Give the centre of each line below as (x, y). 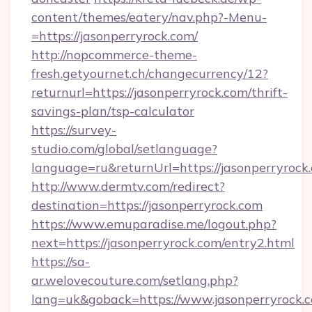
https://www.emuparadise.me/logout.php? (154, 224)
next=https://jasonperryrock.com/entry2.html (163, 243)
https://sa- (61, 262)
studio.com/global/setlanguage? (124, 149)
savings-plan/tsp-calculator (113, 111)
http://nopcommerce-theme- (114, 55)
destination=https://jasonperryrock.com (147, 205)
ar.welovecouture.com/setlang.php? (135, 280)
